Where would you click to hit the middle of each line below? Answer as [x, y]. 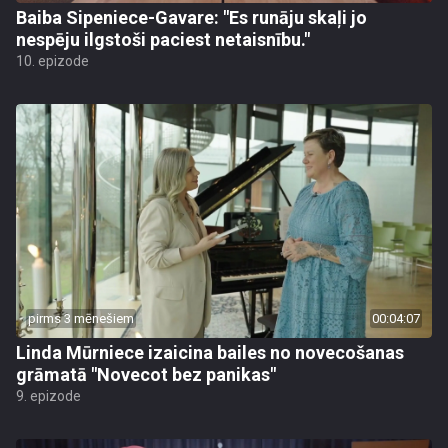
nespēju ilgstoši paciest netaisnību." [163, 39]
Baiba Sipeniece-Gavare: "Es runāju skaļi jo [191, 17]
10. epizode [52, 61]
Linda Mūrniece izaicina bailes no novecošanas [210, 352]
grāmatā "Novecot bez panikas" [146, 374]
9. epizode [48, 396]
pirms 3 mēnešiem [81, 318]
